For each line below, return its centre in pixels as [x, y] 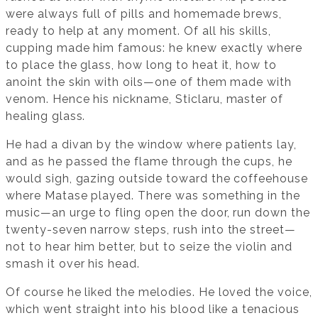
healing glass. [46, 116]
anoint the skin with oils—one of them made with [149, 82]
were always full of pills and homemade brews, [144, 14]
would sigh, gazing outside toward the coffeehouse [157, 179]
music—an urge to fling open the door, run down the [158, 213]
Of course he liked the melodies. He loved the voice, [159, 292]
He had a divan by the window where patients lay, [152, 145]
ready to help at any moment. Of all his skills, [139, 31]
